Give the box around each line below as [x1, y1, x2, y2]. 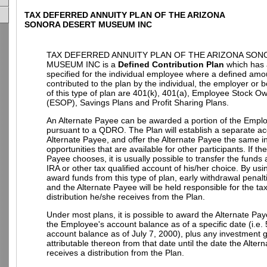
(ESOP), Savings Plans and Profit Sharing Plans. [46, 98, 229, 107]
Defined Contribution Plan [118, 60, 224, 69]
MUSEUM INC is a [46, 60, 118, 69]
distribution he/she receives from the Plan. [46, 192, 205, 201]
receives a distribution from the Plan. [46, 248, 184, 257]
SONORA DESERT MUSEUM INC [24, 19, 152, 29]
